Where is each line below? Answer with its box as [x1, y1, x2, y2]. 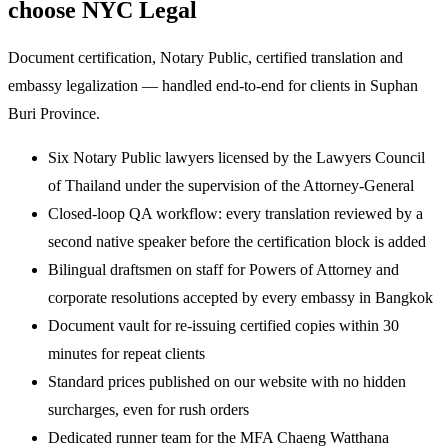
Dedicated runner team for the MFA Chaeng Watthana [48, 428, 389, 446]
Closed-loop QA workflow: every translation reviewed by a [48, 204, 423, 222]
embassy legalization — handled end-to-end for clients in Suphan [8, 76, 418, 94]
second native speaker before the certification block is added [48, 232, 426, 250]
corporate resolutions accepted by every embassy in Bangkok [48, 288, 433, 306]
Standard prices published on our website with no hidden [48, 372, 406, 390]
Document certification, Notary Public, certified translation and [8, 48, 403, 66]
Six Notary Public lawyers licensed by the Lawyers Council [48, 148, 425, 166]
